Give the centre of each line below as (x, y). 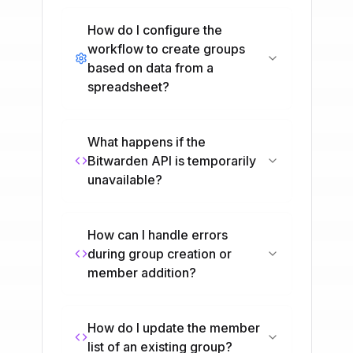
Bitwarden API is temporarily (171, 161)
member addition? (141, 273)
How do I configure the (154, 30)
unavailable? (124, 180)
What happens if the (146, 142)
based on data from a (150, 68)
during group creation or (159, 254)
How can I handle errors (157, 235)
